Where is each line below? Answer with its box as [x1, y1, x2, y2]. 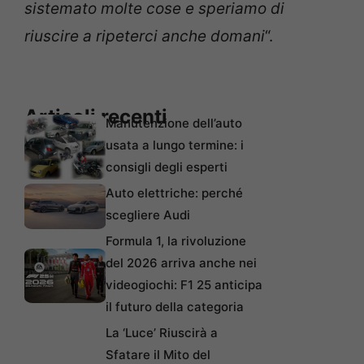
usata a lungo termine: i [106, 137, 244, 154]
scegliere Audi [106, 207, 190, 223]
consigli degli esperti [106, 159, 227, 175]
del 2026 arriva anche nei [106, 255, 257, 271]
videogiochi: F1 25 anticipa [106, 277, 262, 293]
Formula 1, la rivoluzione [106, 233, 246, 249]
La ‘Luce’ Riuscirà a [106, 325, 218, 341]
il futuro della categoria [106, 299, 244, 315]
